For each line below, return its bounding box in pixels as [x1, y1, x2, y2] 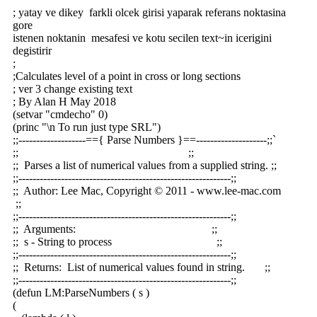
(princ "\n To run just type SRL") [13, 121, 161, 133]
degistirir [13, 45, 52, 57]
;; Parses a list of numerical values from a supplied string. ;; [13, 159, 277, 171]
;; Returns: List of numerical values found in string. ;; [13, 261, 270, 273]
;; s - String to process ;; [13, 236, 222, 248]
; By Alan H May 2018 [13, 96, 116, 108]
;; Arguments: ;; [13, 223, 217, 235]
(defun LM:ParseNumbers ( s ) [13, 287, 149, 299]
